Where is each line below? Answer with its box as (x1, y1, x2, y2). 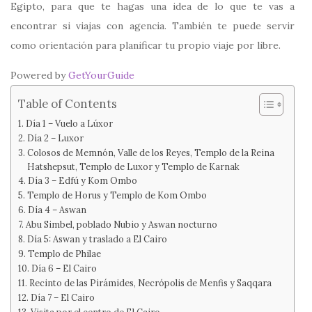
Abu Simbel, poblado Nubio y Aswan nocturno (25, 218, 217, 230)
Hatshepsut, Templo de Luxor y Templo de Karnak (26, 160, 240, 172)
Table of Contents (18, 95, 117, 111)
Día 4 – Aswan (27, 203, 86, 215)
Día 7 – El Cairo (30, 291, 95, 303)
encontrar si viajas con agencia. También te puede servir (10, 19, 295, 32)
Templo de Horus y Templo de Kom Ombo (26, 189, 207, 201)
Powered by (10, 68, 68, 81)
